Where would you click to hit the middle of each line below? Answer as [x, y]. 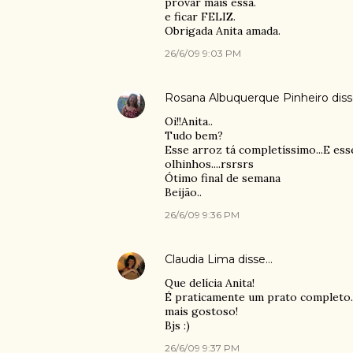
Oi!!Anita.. [188, 121]
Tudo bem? [193, 136]
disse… [253, 259]
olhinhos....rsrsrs [209, 164]
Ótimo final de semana [222, 178]
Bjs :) [177, 325]
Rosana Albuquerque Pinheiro [246, 98]
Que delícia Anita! [209, 283]
